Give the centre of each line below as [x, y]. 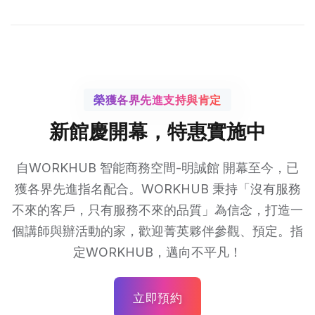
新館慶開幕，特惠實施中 [157, 131]
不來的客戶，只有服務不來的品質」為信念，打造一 [157, 210]
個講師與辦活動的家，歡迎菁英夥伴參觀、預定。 [151, 231]
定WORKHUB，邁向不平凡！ [157, 252]
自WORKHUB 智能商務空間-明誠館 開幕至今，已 [157, 168]
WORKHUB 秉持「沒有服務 [221, 189]
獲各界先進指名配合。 [78, 189]
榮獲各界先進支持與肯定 [157, 100]
